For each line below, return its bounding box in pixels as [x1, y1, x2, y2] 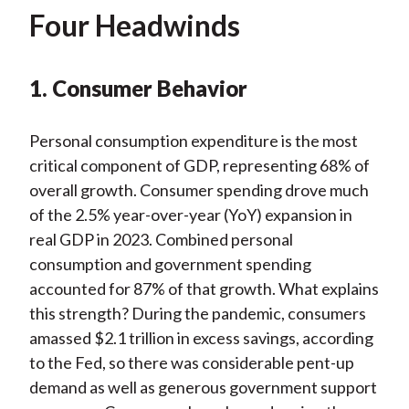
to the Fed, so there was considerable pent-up [28, 352, 354, 373]
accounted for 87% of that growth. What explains [28, 278, 379, 299]
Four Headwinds [28, 7, 240, 44]
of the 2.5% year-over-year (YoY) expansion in [28, 204, 352, 225]
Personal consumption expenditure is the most [28, 131, 358, 152]
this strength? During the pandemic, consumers [28, 303, 366, 324]
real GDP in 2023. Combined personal [28, 229, 293, 250]
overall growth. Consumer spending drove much [28, 180, 369, 201]
